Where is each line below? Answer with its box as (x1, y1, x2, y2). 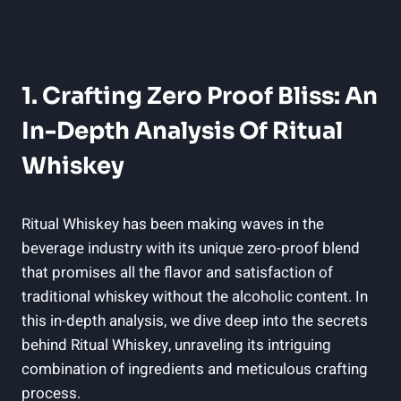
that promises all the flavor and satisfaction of (21, 260, 333, 284)
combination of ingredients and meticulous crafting (21, 357, 368, 380)
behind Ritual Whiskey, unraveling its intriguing (21, 333, 331, 356)
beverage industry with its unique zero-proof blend (21, 236, 360, 260)
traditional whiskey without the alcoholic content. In (21, 285, 368, 308)
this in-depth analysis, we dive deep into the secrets (21, 309, 368, 332)
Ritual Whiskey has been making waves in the (21, 212, 324, 235)
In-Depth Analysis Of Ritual (21, 115, 343, 146)
